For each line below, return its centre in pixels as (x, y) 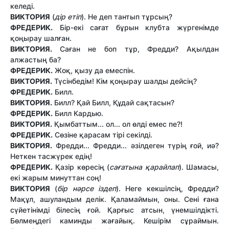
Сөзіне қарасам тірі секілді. (102, 134)
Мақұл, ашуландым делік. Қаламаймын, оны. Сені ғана (114, 199)
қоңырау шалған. (41, 38)
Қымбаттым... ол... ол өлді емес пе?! (117, 124)
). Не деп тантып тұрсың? (127, 16)
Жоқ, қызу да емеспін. (94, 70)
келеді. (22, 6)
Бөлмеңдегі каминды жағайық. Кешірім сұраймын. (114, 220)
